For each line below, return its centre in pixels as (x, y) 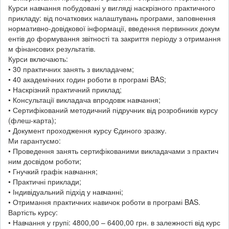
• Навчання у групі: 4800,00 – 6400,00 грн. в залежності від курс (114, 222)
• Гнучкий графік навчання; (53, 171)
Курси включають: (38, 59)
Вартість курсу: (33, 212)
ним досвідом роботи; (45, 161)
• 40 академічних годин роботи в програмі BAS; (87, 79)
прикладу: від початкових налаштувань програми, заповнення (112, 18)
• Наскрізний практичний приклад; (65, 89)
